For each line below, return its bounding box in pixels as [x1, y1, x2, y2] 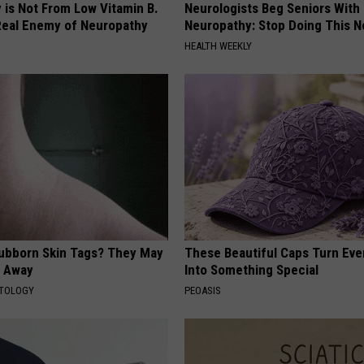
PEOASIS [184, 284, 222, 297]
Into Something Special [184, 261, 319, 278]
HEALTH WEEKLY [184, 39, 253, 52]
